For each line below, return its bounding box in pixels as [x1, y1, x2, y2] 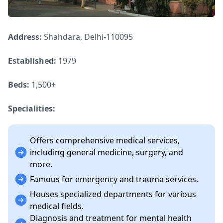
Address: [8, 31, 44, 43]
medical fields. [30, 201, 84, 212]
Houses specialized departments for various [30, 189, 196, 200]
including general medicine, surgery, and [30, 147, 183, 158]
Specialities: [8, 103, 55, 114]
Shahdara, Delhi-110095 [44, 31, 133, 43]
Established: [8, 55, 56, 67]
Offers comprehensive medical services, [30, 135, 180, 146]
